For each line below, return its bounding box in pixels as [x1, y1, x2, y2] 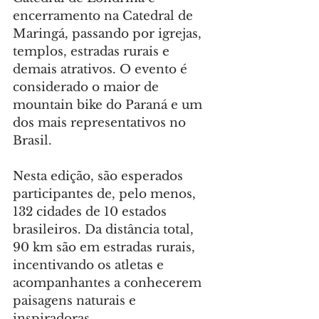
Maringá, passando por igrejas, [13, 26, 205, 42]
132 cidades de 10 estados [13, 204, 170, 220]
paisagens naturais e [13, 293, 140, 309]
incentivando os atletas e [13, 258, 167, 273]
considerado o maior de [13, 80, 162, 95]
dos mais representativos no [13, 115, 189, 131]
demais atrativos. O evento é [13, 62, 191, 78]
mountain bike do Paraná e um [13, 98, 206, 113]
